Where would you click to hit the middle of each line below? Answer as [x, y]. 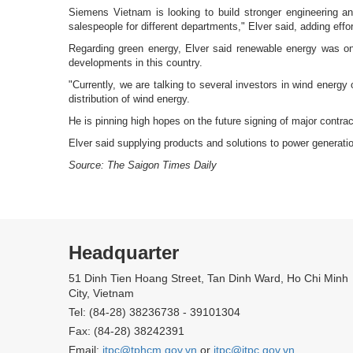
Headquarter [124, 252]
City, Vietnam [101, 293]
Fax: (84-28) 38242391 [126, 331]
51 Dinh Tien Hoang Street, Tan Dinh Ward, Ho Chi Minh [208, 278]
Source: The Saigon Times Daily [143, 165]
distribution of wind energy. [129, 98]
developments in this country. [136, 62]
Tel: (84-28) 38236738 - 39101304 [154, 312]
